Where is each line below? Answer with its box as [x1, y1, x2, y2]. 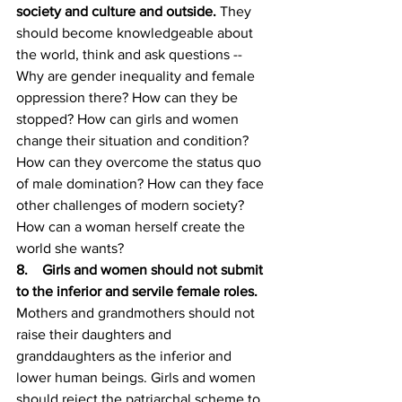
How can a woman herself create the [16, 219, 249, 234]
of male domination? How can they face [16, 176, 267, 191]
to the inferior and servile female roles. [16, 284, 261, 299]
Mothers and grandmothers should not [16, 305, 258, 320]
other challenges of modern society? [16, 197, 248, 213]
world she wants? [16, 240, 127, 256]
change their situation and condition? [16, 133, 252, 148]
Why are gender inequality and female [16, 68, 258, 83]
